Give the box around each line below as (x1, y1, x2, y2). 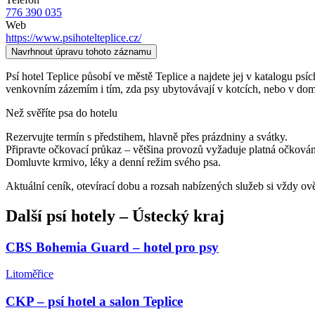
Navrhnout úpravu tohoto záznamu (11, 46, 151, 57)
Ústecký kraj (132, 206, 224, 225)
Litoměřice (6, 268, 53, 281)
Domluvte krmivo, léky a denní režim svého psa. (6, 155, 221, 168)
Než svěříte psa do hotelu (6, 106, 117, 119)
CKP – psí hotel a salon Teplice (6, 294, 183, 309)
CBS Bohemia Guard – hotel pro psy (6, 239, 219, 255)
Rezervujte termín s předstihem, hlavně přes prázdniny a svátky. (6, 130, 288, 143)
